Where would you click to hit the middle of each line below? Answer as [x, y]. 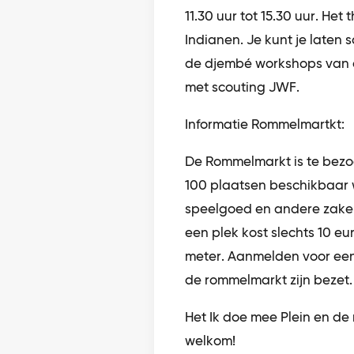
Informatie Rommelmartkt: [264, 124]
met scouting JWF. [242, 87]
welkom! [210, 341]
